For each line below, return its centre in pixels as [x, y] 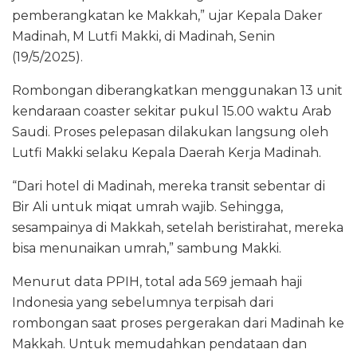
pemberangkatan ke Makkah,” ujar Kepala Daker [167, 15]
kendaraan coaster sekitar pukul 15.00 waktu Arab [172, 111]
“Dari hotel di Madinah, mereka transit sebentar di [169, 186]
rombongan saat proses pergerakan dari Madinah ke [178, 323]
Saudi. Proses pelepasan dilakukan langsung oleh [170, 131]
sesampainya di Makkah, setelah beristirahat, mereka [178, 227]
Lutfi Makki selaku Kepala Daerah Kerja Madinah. [167, 152]
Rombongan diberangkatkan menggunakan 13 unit [177, 90]
